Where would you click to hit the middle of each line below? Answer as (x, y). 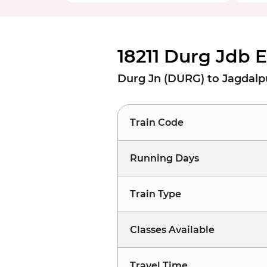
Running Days (164, 158)
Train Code (157, 122)
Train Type (156, 194)
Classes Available (172, 230)
